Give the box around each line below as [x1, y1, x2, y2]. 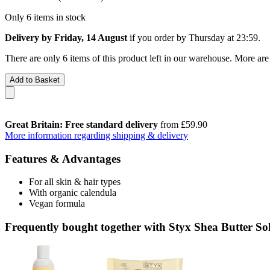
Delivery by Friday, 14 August [5, 32, 127, 43]
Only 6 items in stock [5, 11, 86, 22]
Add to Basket [10, 75, 60, 84]
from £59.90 [158, 119, 207, 130]
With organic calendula [29, 187, 116, 198]
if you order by [127, 32, 189, 43]
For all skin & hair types [29, 177, 121, 187]
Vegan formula [29, 198, 85, 209]
